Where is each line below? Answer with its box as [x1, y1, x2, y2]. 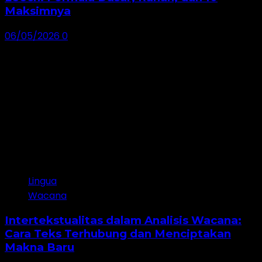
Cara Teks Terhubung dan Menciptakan [5, 227, 231, 241]
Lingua [28, 174, 57, 188]
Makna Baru [5, 240, 74, 254]
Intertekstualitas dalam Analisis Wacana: [5, 213, 242, 227]
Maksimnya [5, 4, 71, 18]
